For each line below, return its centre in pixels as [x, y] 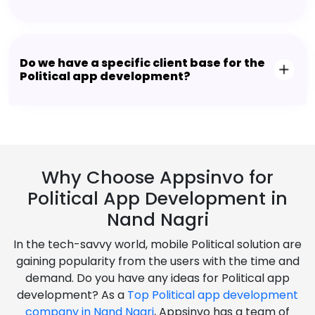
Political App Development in [157, 199]
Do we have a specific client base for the [142, 63]
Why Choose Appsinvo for [157, 178]
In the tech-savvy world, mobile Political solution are [157, 245]
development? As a [72, 295]
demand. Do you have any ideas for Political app [157, 278]
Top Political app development [213, 295]
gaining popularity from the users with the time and [157, 262]
